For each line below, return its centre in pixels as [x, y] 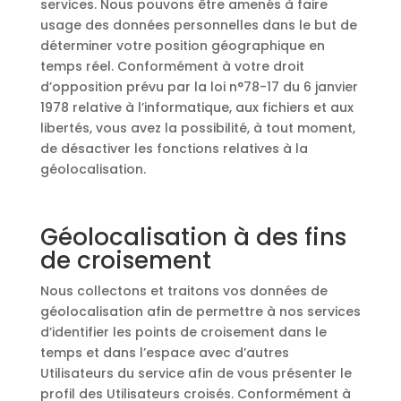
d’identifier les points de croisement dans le [183, 332]
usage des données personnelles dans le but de [198, 25]
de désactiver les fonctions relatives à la [174, 149]
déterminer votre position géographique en [182, 46]
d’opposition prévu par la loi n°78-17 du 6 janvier [199, 87]
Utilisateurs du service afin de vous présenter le [196, 373]
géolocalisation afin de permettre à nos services [200, 311]
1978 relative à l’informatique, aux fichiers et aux [196, 107]
